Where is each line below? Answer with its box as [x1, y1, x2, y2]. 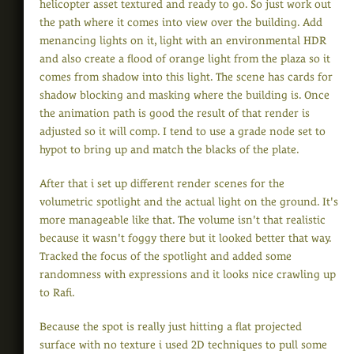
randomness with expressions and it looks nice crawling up [40, 268, 336, 281]
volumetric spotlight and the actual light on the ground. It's [40, 195, 338, 209]
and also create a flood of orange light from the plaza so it [40, 52, 330, 66]
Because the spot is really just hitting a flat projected [40, 320, 302, 333]
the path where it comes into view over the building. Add [40, 16, 322, 29]
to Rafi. [40, 286, 75, 299]
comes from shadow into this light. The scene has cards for [40, 70, 333, 84]
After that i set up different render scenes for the [40, 177, 284, 190]
